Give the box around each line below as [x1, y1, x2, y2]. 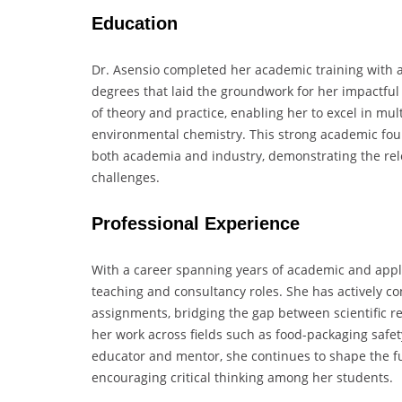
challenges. [92, 168, 160, 186]
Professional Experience [92, 214, 300, 234]
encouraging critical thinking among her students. [92, 368, 393, 386]
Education [92, 13, 178, 33]
